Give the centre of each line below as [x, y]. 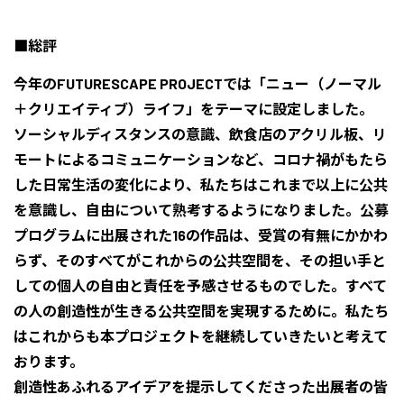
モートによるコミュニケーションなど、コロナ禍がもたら [201, 159]
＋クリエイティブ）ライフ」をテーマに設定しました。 [193, 109]
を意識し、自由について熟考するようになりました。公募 [201, 210]
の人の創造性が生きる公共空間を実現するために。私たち [201, 311]
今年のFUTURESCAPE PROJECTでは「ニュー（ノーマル [197, 83]
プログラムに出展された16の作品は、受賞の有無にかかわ [201, 235]
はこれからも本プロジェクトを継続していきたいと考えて [201, 336]
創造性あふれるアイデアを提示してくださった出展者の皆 [201, 386]
